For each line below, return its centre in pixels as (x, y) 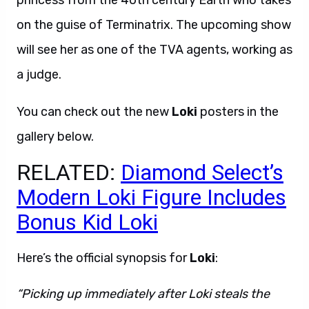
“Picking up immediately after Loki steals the (143, 294)
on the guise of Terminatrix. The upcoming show (154, 25)
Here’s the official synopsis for (103, 258)
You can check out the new (94, 112)
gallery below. (55, 137)
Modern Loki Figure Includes (151, 197)
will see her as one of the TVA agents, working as (154, 50)
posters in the (239, 112)
